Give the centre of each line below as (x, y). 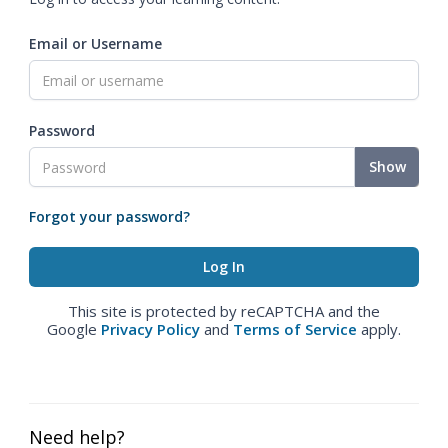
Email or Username (95, 43)
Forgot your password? (109, 216)
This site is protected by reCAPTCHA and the (224, 311)
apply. (379, 329)
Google (74, 329)
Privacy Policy (150, 329)
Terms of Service (295, 329)
